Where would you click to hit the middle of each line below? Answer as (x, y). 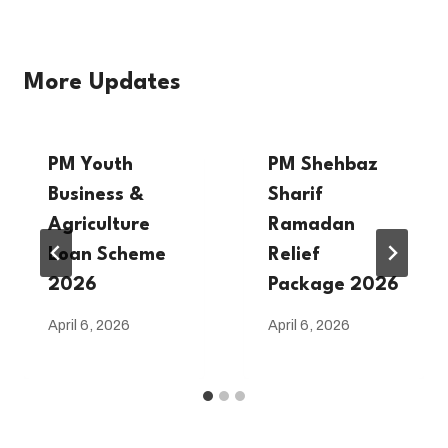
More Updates (102, 82)
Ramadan (311, 224)
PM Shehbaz (323, 164)
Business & (96, 194)
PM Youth (90, 164)
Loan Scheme (107, 254)
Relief (294, 254)
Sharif (295, 194)
